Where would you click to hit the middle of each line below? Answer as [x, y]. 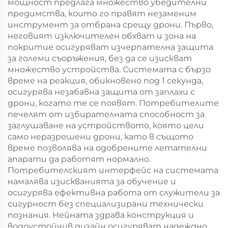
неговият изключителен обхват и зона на [102, 36]
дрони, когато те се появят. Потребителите [113, 103]
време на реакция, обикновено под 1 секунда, [105, 81]
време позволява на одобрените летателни [107, 148]
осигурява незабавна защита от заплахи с [101, 92]
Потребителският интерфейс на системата [113, 170]
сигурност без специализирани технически [106, 204]
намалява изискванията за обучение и [92, 181]
